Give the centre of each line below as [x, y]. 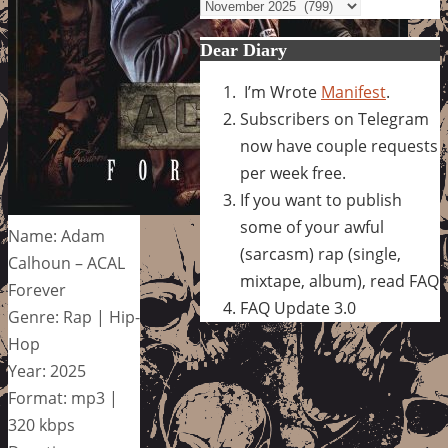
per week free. [293, 173]
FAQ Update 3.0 [298, 308]
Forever [37, 289]
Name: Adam [56, 235]
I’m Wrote [280, 92]
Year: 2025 [47, 370]
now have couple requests [339, 146]
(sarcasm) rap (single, [320, 254]
